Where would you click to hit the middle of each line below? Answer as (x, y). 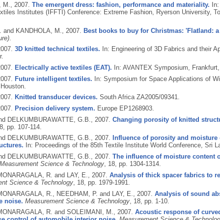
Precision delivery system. (55, 109)
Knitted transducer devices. (56, 97)
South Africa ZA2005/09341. (138, 97)
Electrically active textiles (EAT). (63, 68)
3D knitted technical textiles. (57, 49)
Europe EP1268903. (124, 109)
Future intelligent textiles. (53, 79)
